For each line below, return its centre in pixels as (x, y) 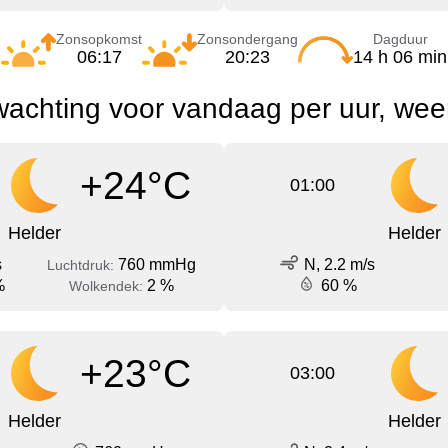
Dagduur (400, 38)
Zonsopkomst (99, 38)
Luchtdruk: (82, 265)
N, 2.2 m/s (339, 265)
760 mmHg (157, 265)
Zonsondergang (247, 38)
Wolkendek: (108, 286)
